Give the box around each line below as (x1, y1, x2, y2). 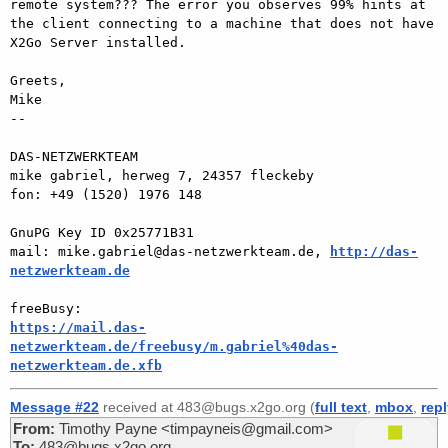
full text (315, 398, 367, 415)
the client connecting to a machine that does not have (10, 15, 434, 31)
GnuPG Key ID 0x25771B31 (10, 224, 194, 240)
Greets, (10, 72, 66, 88)
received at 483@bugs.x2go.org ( (99, 398, 315, 415)
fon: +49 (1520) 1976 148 (10, 186, 202, 202)
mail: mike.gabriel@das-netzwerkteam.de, (10, 243, 330, 259)
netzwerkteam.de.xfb (10, 357, 162, 373)
